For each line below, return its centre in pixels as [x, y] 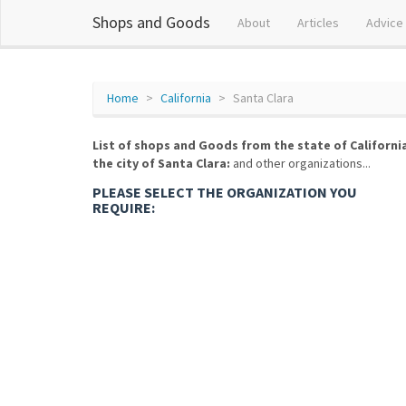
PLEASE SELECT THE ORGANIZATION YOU [225, 192]
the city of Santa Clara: [161, 163]
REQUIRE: [124, 208]
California [186, 98]
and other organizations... [300, 163]
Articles [318, 23]
